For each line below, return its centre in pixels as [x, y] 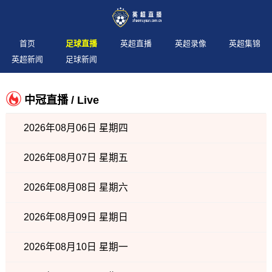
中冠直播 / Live [62, 100]
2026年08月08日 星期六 [76, 187]
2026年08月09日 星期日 [76, 217]
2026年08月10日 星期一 [76, 247]
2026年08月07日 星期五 [76, 158]
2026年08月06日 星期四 [76, 128]
